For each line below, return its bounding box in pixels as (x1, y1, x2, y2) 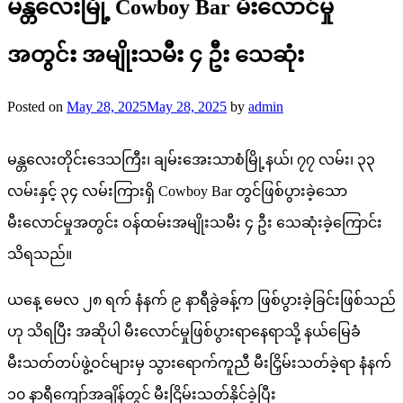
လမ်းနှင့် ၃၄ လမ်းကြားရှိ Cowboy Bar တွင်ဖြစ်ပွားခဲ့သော (7, 183, 347, 199)
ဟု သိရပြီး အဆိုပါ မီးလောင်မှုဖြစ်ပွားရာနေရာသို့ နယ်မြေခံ (7, 323, 361, 339)
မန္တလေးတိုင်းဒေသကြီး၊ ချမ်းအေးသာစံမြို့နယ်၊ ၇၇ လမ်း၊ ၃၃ (7, 151, 375, 167)
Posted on (7, 98, 67, 114)
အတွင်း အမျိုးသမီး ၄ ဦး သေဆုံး (7, 42, 304, 67)
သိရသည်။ (7, 246, 72, 262)
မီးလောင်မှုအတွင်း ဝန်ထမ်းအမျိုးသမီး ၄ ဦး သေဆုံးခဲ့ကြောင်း (7, 214, 382, 230)
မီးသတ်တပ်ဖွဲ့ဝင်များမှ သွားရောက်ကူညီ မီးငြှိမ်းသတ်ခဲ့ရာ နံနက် (7, 354, 391, 371)
